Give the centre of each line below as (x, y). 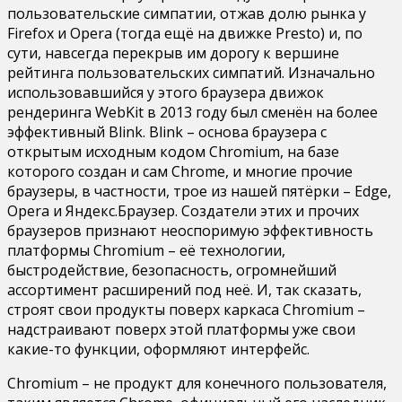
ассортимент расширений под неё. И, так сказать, (184, 289)
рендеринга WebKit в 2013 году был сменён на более (192, 112)
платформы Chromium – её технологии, (146, 250)
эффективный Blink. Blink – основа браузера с (167, 131)
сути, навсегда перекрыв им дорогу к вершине (173, 52)
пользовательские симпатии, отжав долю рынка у (187, 13)
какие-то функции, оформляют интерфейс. (158, 349)
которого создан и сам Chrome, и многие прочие (180, 171)
